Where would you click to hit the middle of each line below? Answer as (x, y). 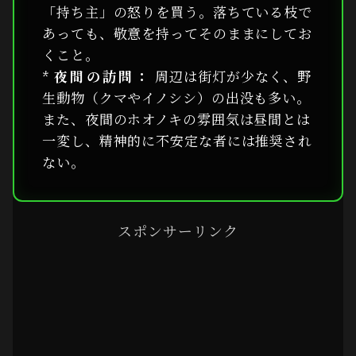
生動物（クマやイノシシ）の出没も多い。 (177, 97)
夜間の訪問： (103, 75)
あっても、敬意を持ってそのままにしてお (178, 33)
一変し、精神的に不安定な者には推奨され (178, 140)
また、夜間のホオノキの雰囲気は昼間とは (177, 118)
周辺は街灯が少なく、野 (232, 75)
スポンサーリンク (178, 230)
